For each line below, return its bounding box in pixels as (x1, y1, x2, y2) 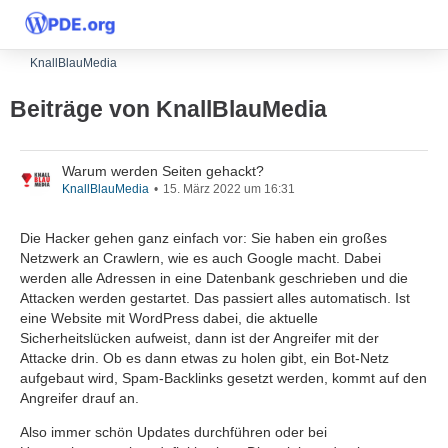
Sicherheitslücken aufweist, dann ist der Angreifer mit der (20, 330, 379, 346)
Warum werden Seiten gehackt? (62, 163, 264, 179)
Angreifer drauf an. (20, 390, 139, 406)
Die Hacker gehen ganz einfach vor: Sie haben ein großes (20, 230, 387, 246)
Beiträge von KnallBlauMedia (10, 96, 327, 122)
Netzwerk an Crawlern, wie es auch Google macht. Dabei (20, 250, 381, 266)
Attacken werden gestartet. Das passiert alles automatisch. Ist (20, 290, 410, 306)
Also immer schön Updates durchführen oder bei (20, 424, 327, 440)
